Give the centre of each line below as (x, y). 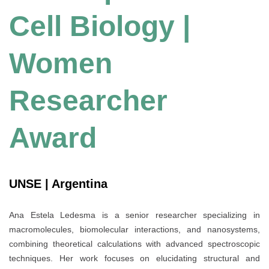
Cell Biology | (100, 26)
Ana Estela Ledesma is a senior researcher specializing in (134, 215)
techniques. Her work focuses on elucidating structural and (134, 258)
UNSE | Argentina (58, 184)
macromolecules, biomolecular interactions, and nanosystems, (134, 229)
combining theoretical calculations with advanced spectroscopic (134, 243)
